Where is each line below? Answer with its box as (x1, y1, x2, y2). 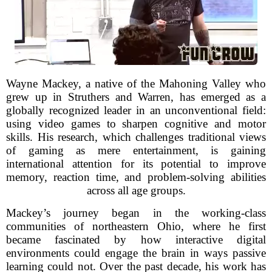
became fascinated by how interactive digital (6, 233, 266, 246)
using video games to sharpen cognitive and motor (6, 117, 266, 130)
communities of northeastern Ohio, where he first (6, 220, 266, 233)
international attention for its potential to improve (6, 157, 266, 170)
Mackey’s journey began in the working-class (6, 206, 266, 219)
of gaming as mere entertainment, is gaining (6, 144, 266, 157)
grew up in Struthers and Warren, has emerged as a (6, 90, 266, 103)
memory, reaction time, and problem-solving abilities (6, 171, 266, 183)
